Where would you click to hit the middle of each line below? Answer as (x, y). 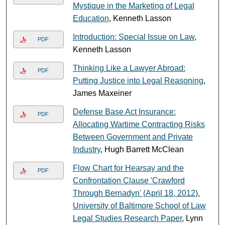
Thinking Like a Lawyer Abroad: (129, 68)
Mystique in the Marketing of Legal (133, 6)
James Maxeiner (102, 93)
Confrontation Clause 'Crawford (129, 180)
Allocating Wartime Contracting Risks (139, 124)
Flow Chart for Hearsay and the (128, 168)
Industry (86, 149)
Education (91, 18)
